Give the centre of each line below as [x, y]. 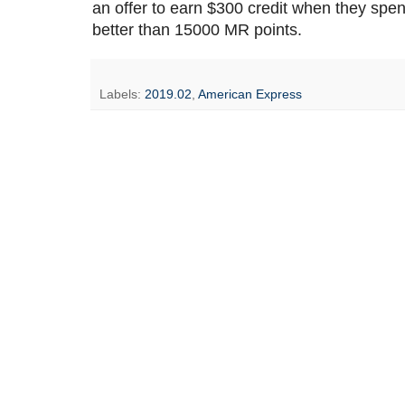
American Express [250, 94]
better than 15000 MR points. [197, 30]
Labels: [122, 94]
